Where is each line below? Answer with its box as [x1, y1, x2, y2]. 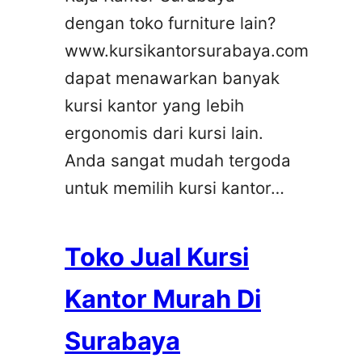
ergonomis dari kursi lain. [65, 123, 263, 144]
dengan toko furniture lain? [65, 13, 276, 34]
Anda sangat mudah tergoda [65, 150, 291, 171]
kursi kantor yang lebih [65, 95, 244, 116]
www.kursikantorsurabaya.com [65, 40, 309, 61]
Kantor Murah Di [65, 284, 261, 314]
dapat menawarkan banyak [65, 68, 280, 89]
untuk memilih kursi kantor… [65, 178, 284, 199]
